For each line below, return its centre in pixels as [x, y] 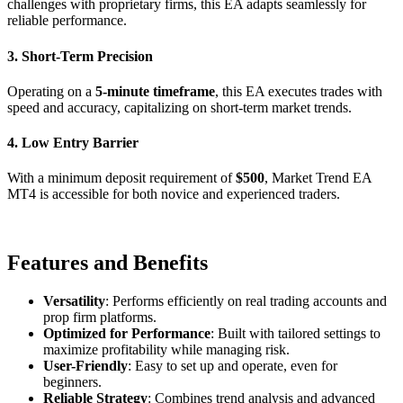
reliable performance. [67, 21]
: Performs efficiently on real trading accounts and [246, 301]
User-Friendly [85, 366]
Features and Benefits [107, 263]
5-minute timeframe [155, 91]
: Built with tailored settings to [296, 334]
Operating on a [51, 91]
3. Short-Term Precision [80, 56]
